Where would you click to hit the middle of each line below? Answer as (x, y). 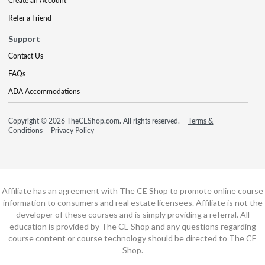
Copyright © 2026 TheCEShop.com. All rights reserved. (95, 121)
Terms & (201, 121)
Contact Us (26, 56)
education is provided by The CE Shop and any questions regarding (132, 226)
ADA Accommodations (44, 91)
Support (24, 38)
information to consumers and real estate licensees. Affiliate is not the (132, 202)
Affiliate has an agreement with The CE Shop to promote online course (132, 190)
